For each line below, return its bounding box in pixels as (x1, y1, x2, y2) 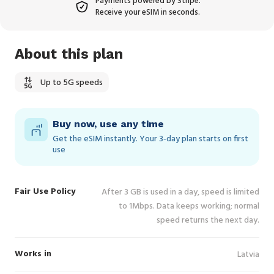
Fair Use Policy (15, 185, 75, 199)
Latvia (237, 248, 259, 262)
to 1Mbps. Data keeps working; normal (119, 199, 259, 213)
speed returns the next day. (157, 213, 259, 228)
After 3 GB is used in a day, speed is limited (102, 185, 259, 199)
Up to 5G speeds (40, 75, 103, 90)
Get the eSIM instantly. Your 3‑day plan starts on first (53, 132, 248, 146)
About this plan (15, 45, 123, 62)
